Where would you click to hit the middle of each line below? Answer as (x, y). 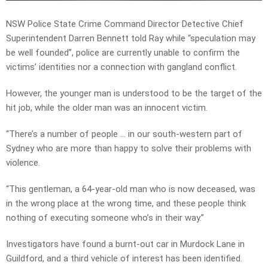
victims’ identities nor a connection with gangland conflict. (121, 67)
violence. (23, 163)
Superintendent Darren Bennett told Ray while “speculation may (131, 39)
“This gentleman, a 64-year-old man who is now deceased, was (131, 189)
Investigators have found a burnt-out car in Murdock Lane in (125, 244)
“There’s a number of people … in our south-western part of (124, 134)
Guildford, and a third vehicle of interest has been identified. (124, 259)
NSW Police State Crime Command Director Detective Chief (125, 24)
